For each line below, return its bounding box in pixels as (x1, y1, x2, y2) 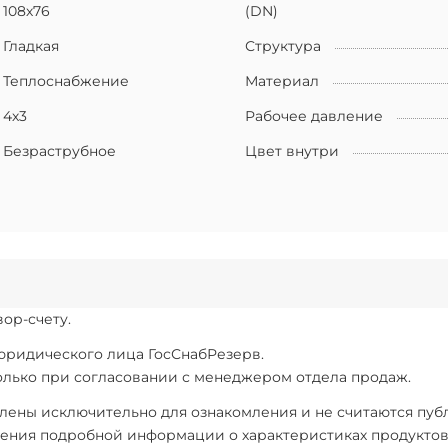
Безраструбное (3, 141, 116, 160)
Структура (245, 36, 321, 55)
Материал (245, 71, 319, 90)
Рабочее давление (245, 106, 383, 125)
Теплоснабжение (3, 71, 129, 90)
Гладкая (3, 36, 59, 55)
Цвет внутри (245, 141, 339, 160)
